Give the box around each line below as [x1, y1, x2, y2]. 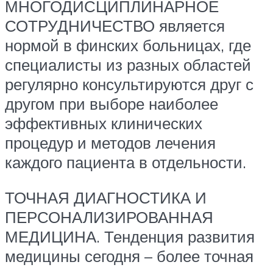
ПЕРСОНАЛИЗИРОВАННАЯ [5, 207, 213, 227]
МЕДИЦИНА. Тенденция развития [5, 226, 255, 246]
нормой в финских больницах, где [5, 35, 251, 55]
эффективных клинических [5, 113, 202, 133]
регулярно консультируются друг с [5, 74, 253, 94]
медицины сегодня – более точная [5, 246, 253, 266]
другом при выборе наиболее [5, 93, 218, 113]
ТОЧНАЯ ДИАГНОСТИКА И [5, 187, 207, 207]
